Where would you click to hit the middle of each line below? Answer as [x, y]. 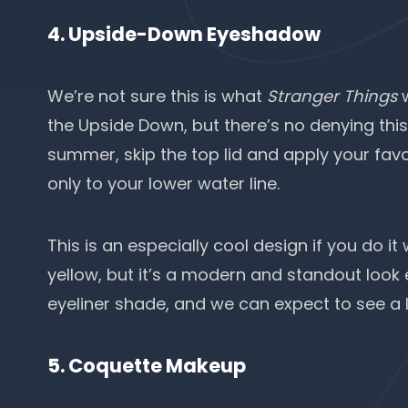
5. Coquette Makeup [147, 366]
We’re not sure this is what [157, 96]
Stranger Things [332, 96]
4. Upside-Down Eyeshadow [184, 34]
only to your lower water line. [166, 184]
